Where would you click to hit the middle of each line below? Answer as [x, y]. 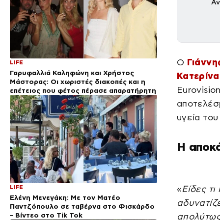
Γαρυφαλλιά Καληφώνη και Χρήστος [72, 72]
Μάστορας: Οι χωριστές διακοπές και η [78, 81]
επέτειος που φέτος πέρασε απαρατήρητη [83, 90]
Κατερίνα [198, 76]
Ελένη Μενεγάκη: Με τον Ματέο [65, 197]
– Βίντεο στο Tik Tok [46, 215]
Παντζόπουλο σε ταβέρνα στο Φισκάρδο [82, 206]
